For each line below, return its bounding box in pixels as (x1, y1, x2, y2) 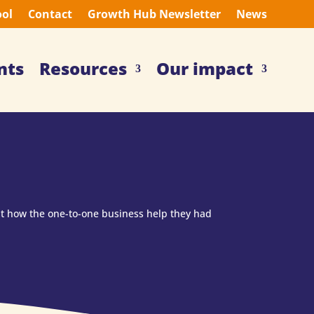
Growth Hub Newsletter (87, 6, 221, 22)
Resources (39, 57, 127, 80)
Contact (27, 6, 72, 22)
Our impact (156, 57, 253, 80)
